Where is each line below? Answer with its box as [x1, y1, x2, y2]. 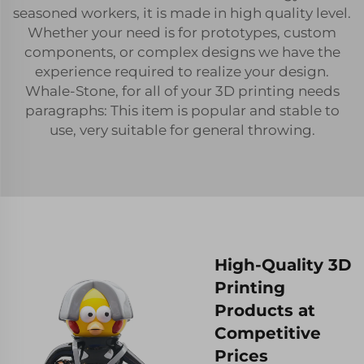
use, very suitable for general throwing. [49, 121, 315, 138]
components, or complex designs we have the [24, 43, 340, 60]
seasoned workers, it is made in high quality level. [13, 4, 351, 21]
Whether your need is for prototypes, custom [28, 24, 336, 41]
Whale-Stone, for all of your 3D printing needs [24, 82, 340, 99]
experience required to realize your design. [35, 63, 329, 80]
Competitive [214, 323, 321, 343]
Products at [214, 300, 315, 320]
